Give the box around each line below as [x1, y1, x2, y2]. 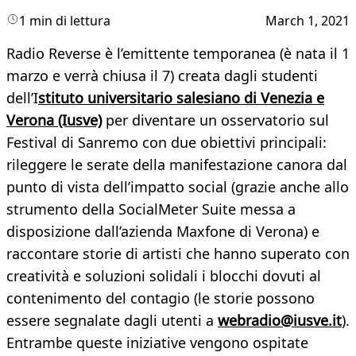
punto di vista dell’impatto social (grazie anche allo [6, 177, 349, 197]
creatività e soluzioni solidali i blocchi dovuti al [6, 266, 321, 286]
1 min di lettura [19, 12, 110, 30]
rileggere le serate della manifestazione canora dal [6, 155, 347, 175]
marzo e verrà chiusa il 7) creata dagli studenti [6, 66, 318, 86]
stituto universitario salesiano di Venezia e [38, 88, 324, 108]
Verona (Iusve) [6, 110, 102, 130]
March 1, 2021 [265, 12, 350, 30]
